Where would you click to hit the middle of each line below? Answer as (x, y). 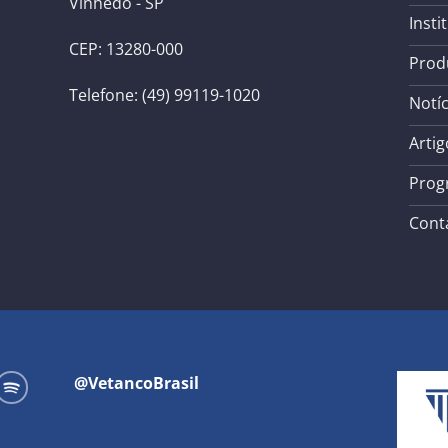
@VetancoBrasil (137, 383)
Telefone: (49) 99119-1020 (164, 95)
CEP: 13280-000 (126, 49)
